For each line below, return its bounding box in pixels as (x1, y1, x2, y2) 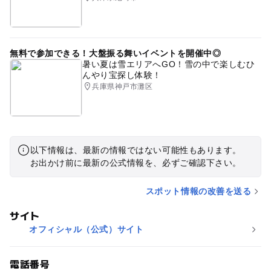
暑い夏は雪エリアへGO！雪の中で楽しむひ (82, 59, 255, 70)
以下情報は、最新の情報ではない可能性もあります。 (30, 145, 241, 155)
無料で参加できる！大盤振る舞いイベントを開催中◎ (9, 48, 221, 59)
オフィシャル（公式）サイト (28, 224, 144, 234)
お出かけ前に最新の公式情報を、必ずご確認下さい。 (30, 157, 241, 168)
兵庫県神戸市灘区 (92, 82, 153, 91)
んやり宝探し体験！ (82, 70, 162, 80)
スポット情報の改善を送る (145, 186, 252, 196)
